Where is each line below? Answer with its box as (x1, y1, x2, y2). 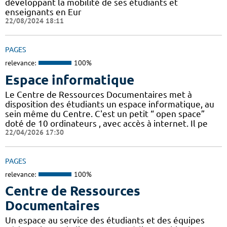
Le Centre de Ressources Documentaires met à (5, 89, 192, 99)
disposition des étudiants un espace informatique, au (5, 99, 214, 109)
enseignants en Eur (5, 7, 82, 17)
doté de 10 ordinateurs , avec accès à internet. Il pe (5, 118, 208, 128)
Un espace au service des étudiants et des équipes (5, 215, 205, 225)
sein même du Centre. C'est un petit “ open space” (5, 108, 205, 119)
